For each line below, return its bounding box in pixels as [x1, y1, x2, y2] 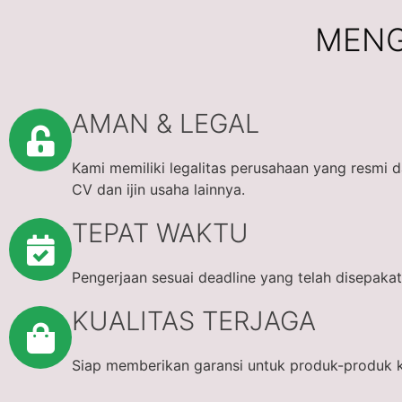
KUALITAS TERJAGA [72, 305, 316, 336]
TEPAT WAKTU [72, 217, 249, 249]
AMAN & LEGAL [72, 108, 259, 139]
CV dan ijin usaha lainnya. [72, 180, 245, 198]
